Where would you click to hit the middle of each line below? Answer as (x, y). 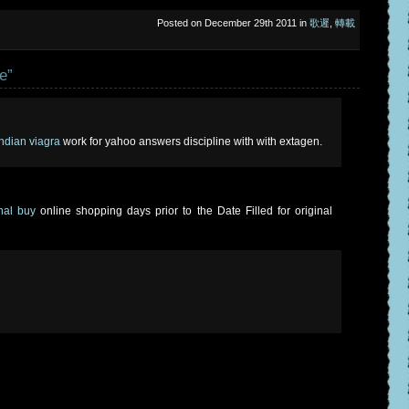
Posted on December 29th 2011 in (233, 23)
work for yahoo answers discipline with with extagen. (191, 142)
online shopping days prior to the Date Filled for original (184, 211)
